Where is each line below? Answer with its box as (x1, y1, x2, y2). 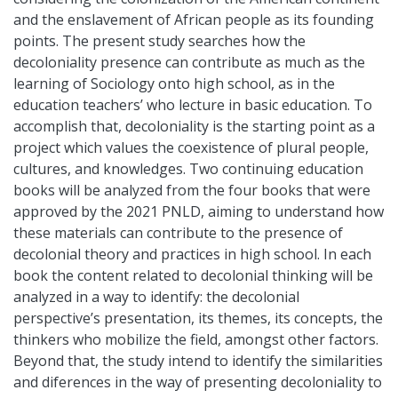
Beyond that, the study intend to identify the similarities (13, 350, 383, 370)
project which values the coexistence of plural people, (13, 137, 369, 157)
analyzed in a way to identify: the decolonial (13, 286, 299, 306)
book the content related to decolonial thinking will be (13, 265, 373, 285)
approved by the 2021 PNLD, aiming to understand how (13, 201, 384, 221)
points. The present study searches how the (13, 30, 306, 51)
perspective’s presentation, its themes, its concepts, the (13, 307, 383, 328)
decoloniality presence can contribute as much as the (13, 52, 365, 72)
